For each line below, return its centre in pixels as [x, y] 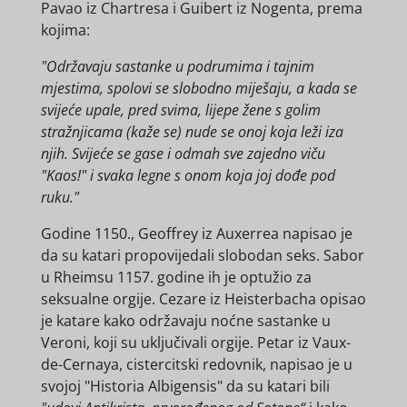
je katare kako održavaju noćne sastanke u [185, 321]
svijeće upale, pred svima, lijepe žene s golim [180, 110]
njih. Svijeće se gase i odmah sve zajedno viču [183, 154]
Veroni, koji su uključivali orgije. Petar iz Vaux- [195, 343]
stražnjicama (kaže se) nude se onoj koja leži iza [192, 132]
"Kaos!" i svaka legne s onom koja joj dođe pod [188, 176]
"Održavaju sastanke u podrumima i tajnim [177, 67]
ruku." [60, 198]
